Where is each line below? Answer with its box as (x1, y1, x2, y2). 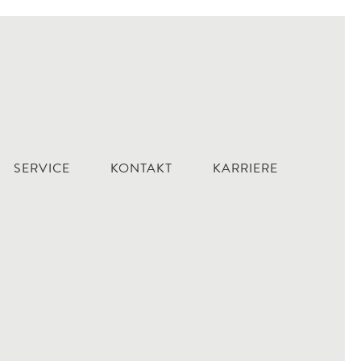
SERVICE (14, 163, 70, 176)
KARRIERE (213, 163, 278, 176)
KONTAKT (110, 163, 172, 176)
